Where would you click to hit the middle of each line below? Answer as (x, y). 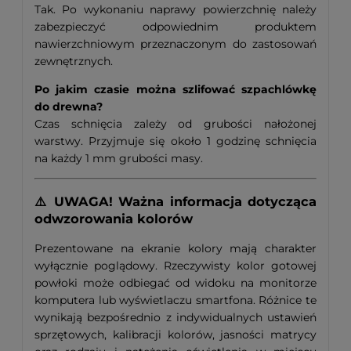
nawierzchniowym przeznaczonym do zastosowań (175, 44)
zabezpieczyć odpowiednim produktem (175, 27)
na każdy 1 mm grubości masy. (119, 159)
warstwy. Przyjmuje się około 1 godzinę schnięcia (175, 141)
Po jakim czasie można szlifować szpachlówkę (175, 90)
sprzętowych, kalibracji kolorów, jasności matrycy (175, 335)
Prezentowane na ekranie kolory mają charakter (175, 249)
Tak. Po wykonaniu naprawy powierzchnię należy (175, 10)
